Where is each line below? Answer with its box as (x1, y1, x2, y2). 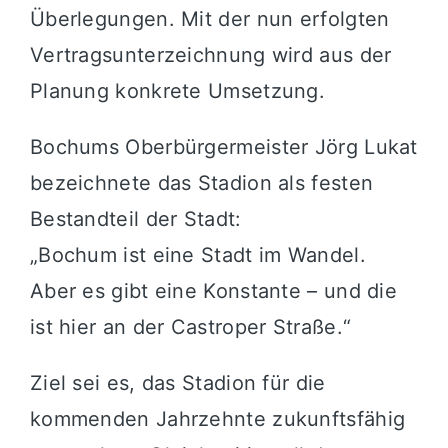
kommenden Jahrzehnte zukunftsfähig (29, 407, 406, 432)
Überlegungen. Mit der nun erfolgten (29, 7, 390, 32)
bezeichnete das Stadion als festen (29, 171, 374, 196)
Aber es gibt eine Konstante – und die (29, 279, 398, 304)
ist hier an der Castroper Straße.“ (29, 315, 352, 340)
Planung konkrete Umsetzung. (29, 79, 326, 104)
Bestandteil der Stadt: (29, 207, 242, 232)
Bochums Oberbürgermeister (29, 135, 315, 160)
